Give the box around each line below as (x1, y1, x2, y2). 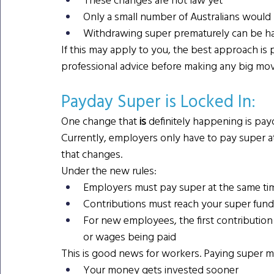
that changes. (61, 146, 122, 162)
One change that (61, 113, 137, 129)
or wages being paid (83, 229, 176, 245)
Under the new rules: (61, 163, 157, 179)
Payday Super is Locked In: (61, 89, 260, 114)
